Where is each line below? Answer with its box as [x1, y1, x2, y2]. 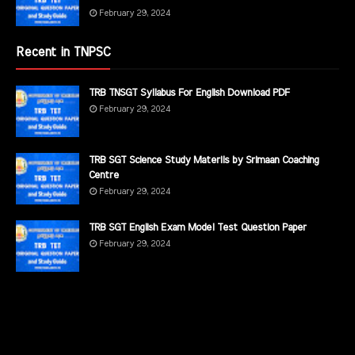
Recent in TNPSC [16, 45, 110, 59]
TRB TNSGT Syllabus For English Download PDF [89, 87, 289, 98]
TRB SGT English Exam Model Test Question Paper [89, 222, 307, 233]
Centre [89, 170, 119, 181]
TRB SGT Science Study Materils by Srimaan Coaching [89, 155, 319, 166]
